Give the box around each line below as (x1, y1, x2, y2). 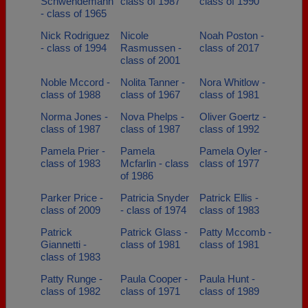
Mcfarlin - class (120, 157, 189, 169)
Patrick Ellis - (199, 192, 258, 203)
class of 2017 (199, 42, 259, 54)
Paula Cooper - (120, 273, 188, 285)
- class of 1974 (120, 204, 186, 216)
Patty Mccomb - (199, 226, 272, 238)
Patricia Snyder (120, 192, 189, 203)
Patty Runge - (41, 273, 102, 285)
